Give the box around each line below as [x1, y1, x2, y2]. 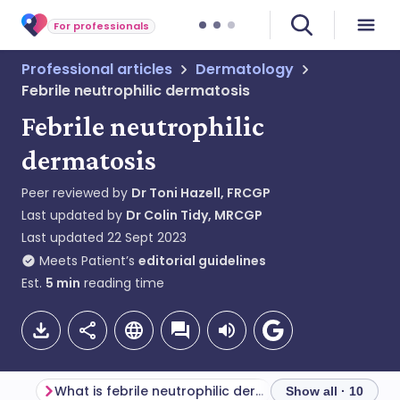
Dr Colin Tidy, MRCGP [126, 206, 262, 224]
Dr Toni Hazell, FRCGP [131, 184, 271, 202]
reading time [80, 274, 164, 292]
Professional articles [21, 59, 172, 79]
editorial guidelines [138, 252, 266, 270]
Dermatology [196, 59, 294, 79]
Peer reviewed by [21, 184, 131, 202]
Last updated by [21, 206, 126, 224]
